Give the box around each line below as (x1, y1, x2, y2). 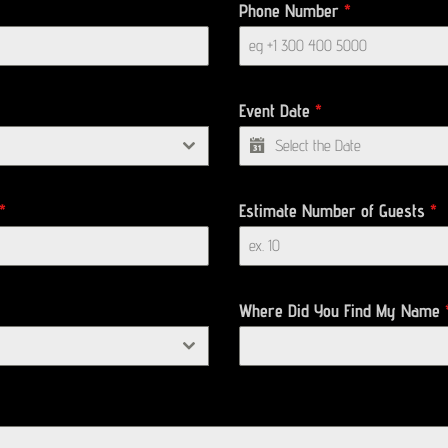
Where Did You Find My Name (239, 299, 445, 321)
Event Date (239, 99, 315, 121)
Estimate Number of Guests (239, 199, 430, 221)
